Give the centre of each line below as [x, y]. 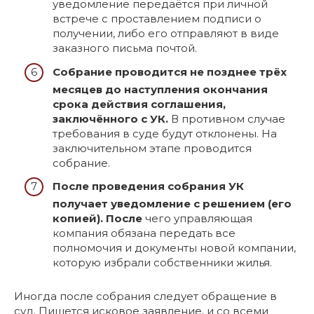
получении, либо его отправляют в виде [166, 34]
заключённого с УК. [110, 118]
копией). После [97, 219]
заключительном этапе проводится [152, 148]
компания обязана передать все [144, 233]
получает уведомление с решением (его [172, 204]
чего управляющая [197, 219]
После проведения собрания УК [148, 186]
